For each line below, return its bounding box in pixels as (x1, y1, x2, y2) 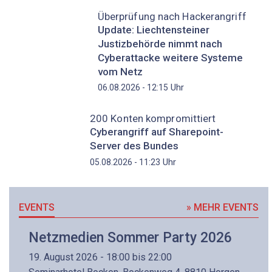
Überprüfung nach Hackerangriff (97, 10, 246, 23)
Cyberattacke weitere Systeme (97, 51, 243, 64)
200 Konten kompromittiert (89, 112, 216, 125)
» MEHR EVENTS (186, 201, 259, 213)
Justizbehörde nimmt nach (97, 37, 222, 50)
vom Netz (97, 65, 143, 78)
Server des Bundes (89, 140, 178, 152)
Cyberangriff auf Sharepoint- (89, 126, 223, 138)
